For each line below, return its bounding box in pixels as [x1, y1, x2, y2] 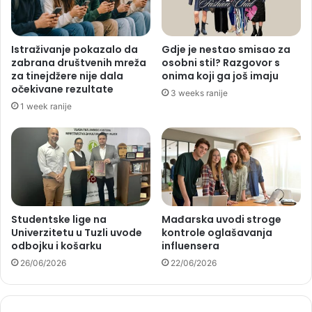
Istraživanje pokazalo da [11, 42, 138, 56]
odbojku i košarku [11, 238, 102, 253]
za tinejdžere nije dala [11, 68, 123, 83]
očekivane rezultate [11, 81, 114, 96]
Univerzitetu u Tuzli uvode [11, 225, 142, 240]
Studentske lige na [11, 212, 107, 226]
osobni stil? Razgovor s [162, 55, 280, 70]
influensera [162, 238, 219, 253]
